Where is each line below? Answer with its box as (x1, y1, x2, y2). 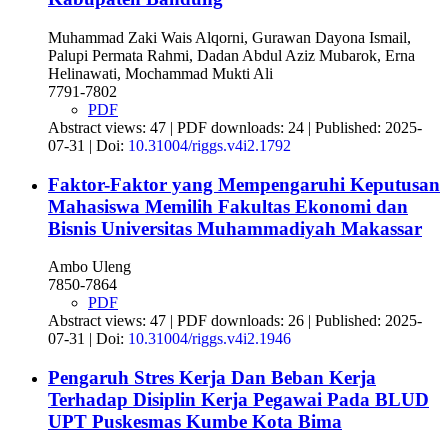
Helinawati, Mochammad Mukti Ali (48, 64, 273, 82)
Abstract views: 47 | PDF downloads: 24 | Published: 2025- (48, 118, 422, 136)
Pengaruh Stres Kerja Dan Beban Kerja (48, 367, 376, 389)
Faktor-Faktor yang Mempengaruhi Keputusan (48, 173, 440, 195)
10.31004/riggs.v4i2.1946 (128, 330, 291, 348)
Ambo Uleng (48, 258, 131, 276)
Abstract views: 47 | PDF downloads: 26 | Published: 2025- (48, 312, 422, 330)
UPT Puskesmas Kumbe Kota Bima (48, 411, 342, 433)
